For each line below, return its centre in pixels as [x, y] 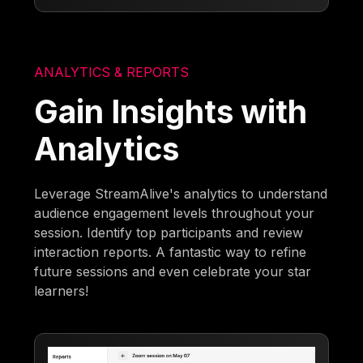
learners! [62, 290]
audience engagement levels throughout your [175, 213]
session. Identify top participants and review [169, 232]
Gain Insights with [171, 111]
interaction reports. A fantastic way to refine [171, 252]
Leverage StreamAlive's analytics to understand [181, 193]
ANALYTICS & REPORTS [112, 72]
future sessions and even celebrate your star [173, 271]
